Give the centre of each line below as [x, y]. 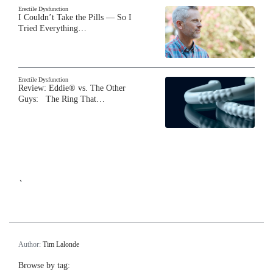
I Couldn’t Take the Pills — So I [75, 18]
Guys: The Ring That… [62, 99]
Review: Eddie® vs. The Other [72, 88]
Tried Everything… [52, 29]
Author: [30, 244]
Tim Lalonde [61, 244]
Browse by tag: [44, 265]
